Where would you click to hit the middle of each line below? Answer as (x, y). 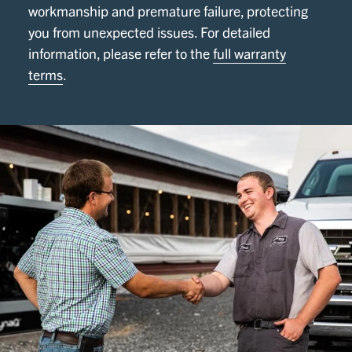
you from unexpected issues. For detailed (149, 32)
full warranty (249, 53)
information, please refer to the (121, 53)
